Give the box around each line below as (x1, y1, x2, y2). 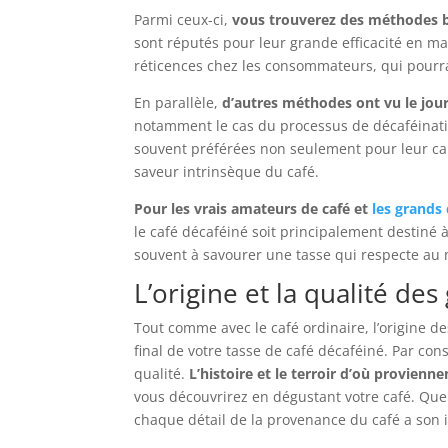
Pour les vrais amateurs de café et (134, 199, 373, 219)
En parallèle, (134, 93, 223, 113)
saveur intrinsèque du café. (134, 162, 320, 182)
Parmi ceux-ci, (134, 10, 233, 30)
